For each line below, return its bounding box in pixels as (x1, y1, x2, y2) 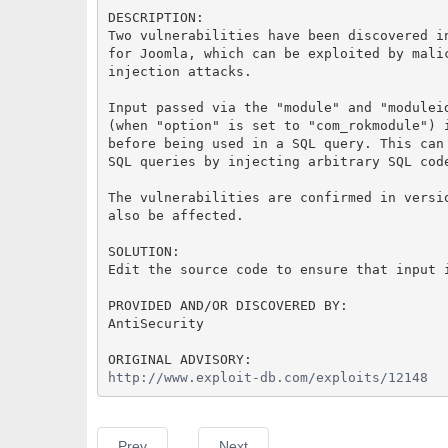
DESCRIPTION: (107, 9, 204, 25)
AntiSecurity (107, 315, 204, 331)
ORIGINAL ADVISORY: (107, 351, 252, 367)
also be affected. (107, 207, 244, 223)
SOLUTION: (107, 243, 180, 259)
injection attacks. (107, 63, 252, 79)
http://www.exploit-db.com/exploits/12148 (107, 369, 428, 385)
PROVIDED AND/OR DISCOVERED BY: (107, 297, 348, 313)
